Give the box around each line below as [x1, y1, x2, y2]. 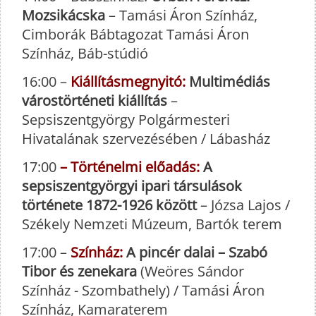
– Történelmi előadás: [60, 157, 200, 177]
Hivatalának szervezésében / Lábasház [22, 129, 270, 149]
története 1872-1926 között [22, 195, 197, 215]
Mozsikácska [22, 6, 105, 25]
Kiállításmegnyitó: [71, 72, 186, 92]
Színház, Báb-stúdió [22, 44, 148, 63]
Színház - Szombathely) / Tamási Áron [22, 281, 265, 300]
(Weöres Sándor [140, 262, 244, 281]
